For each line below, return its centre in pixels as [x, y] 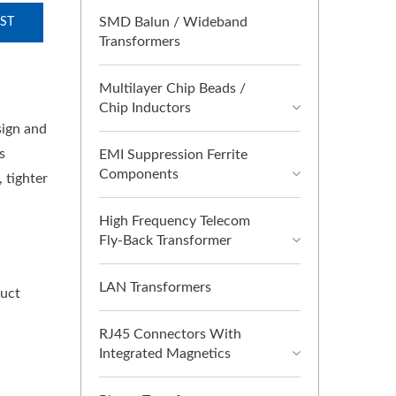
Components [139, 174]
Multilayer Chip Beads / [172, 88]
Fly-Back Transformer [165, 240]
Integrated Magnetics [165, 354]
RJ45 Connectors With [170, 334]
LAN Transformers [155, 287]
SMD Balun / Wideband [173, 22]
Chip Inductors [145, 108]
